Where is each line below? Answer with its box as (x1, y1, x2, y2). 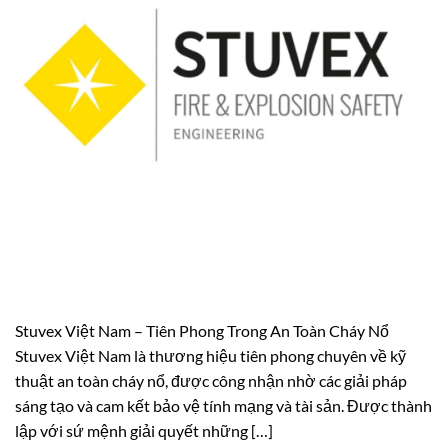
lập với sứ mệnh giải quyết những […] (15, 420, 273, 440)
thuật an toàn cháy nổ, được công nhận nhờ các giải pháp (15, 370, 407, 390)
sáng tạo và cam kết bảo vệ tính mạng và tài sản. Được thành (15, 395, 432, 415)
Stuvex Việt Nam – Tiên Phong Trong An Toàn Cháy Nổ (15, 320, 389, 340)
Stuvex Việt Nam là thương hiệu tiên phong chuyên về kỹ (15, 345, 406, 365)
